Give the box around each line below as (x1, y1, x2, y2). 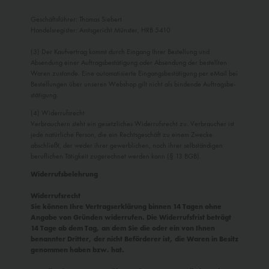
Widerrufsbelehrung (31, 169, 98, 179)
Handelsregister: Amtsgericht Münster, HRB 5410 (31, 25, 171, 35)
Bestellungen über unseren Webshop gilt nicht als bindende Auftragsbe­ (31, 79, 236, 89)
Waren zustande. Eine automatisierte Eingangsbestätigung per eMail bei (31, 68, 238, 78)
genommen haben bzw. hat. (31, 245, 124, 255)
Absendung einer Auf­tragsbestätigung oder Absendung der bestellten (31, 58, 227, 67)
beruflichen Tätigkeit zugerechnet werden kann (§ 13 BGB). (31, 151, 201, 161)
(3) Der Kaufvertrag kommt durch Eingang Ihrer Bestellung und (31, 47, 210, 56)
